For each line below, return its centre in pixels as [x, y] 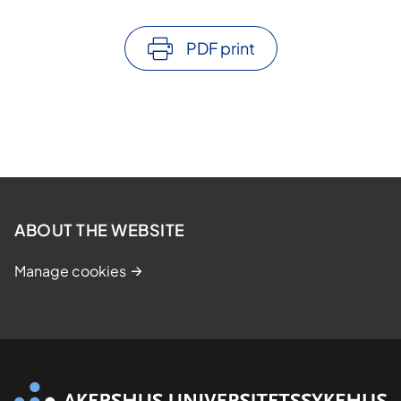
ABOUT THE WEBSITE [100, 230]
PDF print [220, 48]
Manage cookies [70, 271]
